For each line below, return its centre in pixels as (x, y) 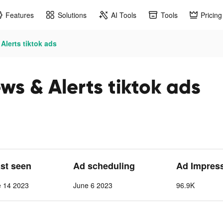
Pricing (211, 15)
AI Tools (124, 15)
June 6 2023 (93, 185)
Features (20, 15)
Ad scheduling (104, 166)
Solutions (72, 15)
